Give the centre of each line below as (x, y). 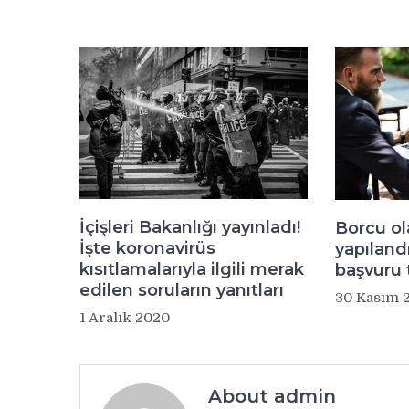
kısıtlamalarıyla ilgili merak (192, 270)
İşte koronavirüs (147, 249)
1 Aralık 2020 (125, 318)
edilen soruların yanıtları (182, 291)
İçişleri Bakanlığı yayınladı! (190, 228)
